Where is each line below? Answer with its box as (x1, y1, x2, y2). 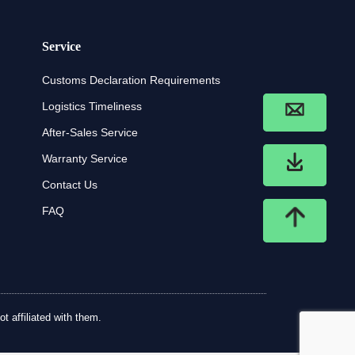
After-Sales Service (42, 126, 139, 139)
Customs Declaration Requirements (42, 74, 221, 86)
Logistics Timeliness (42, 100, 143, 113)
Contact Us (42, 178, 98, 191)
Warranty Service (42, 152, 128, 165)
